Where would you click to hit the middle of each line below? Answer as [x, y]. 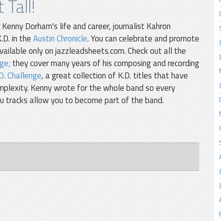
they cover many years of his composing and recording [105, 63]
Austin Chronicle [60, 38]
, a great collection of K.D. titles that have [115, 75]
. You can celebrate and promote [143, 38]
